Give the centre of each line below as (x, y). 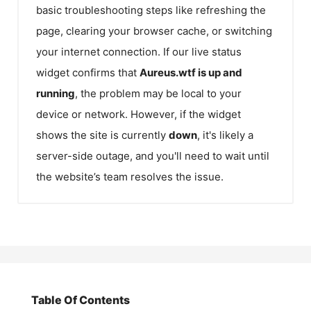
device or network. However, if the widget (138, 114)
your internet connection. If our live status (139, 51)
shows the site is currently (102, 135)
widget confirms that (88, 72)
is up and (219, 72)
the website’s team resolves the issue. (130, 176)
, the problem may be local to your (158, 93)
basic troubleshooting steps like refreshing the (151, 10)
